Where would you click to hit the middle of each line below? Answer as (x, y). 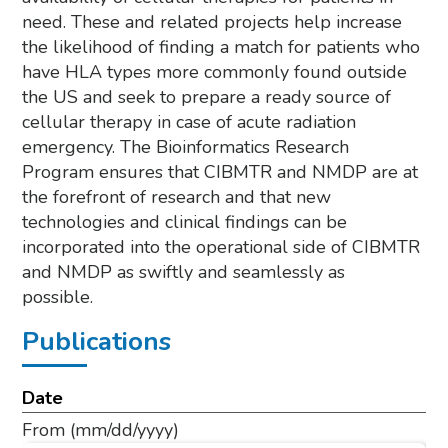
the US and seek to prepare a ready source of (207, 97)
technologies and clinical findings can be (185, 222)
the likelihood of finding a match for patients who (221, 47)
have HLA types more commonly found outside (215, 72)
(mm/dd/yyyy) (125, 430)
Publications (97, 341)
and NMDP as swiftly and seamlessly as (184, 272)
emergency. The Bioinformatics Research (186, 147)
